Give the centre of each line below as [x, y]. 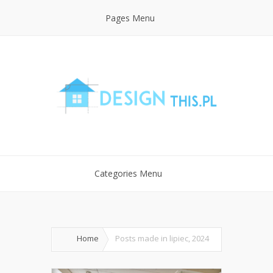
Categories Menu [128, 173]
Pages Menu [130, 18]
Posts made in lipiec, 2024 [162, 238]
